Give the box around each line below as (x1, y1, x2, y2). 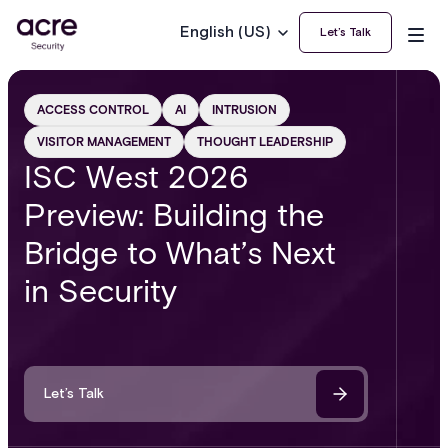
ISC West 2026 (24, 157, 248, 196)
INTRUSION (212, 102, 277, 117)
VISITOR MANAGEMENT (37, 134, 171, 149)
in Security (24, 271, 177, 310)
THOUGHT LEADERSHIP (197, 134, 333, 149)
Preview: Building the (24, 195, 324, 234)
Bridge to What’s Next (24, 233, 336, 272)
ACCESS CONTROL (37, 102, 149, 117)
